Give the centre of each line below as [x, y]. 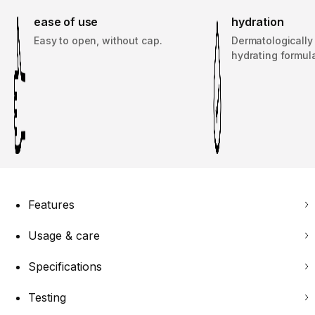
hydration [258, 22]
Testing [47, 298]
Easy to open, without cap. [98, 41]
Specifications [65, 267]
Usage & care [64, 236]
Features [51, 205]
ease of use [66, 22]
